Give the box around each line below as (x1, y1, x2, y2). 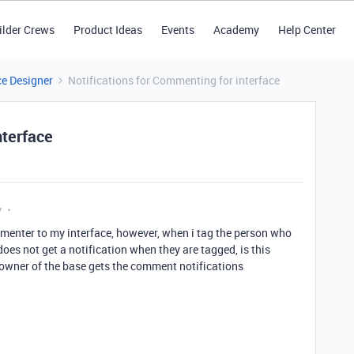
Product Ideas (73, 22, 142, 37)
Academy (213, 22, 259, 37)
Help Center (277, 22, 336, 37)
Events (160, 22, 194, 37)
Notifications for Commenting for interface (68, 73, 280, 88)
